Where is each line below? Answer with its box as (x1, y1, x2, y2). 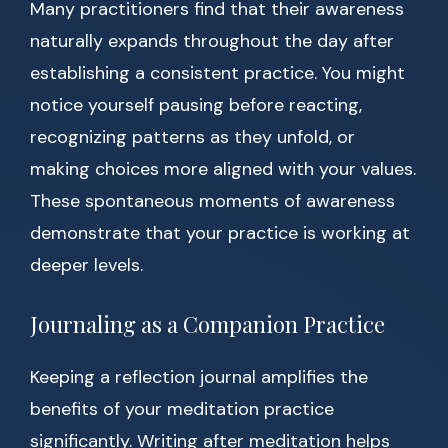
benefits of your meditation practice (30, 397, 334, 422)
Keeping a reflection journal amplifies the (30, 365, 368, 390)
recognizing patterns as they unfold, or (30, 125, 355, 150)
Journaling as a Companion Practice (30, 309, 385, 340)
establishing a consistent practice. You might (30, 61, 405, 86)
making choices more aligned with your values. (30, 157, 416, 182)
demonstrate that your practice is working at (30, 221, 410, 246)
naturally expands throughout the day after (30, 29, 394, 54)
